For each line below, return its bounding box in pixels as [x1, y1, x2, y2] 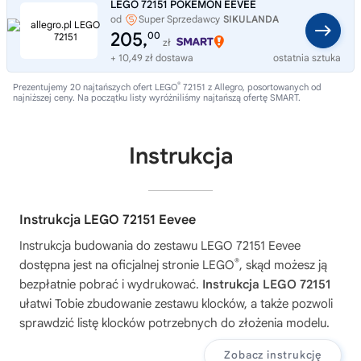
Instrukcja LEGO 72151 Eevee [19, 211, 196, 228]
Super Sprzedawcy [139, 12, 220, 25]
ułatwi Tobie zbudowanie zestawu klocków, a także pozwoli [19, 296, 333, 311]
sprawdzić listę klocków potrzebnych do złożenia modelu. [19, 315, 330, 330]
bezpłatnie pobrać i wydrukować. [19, 276, 202, 292]
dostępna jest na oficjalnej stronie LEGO [19, 257, 234, 272]
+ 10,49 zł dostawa [110, 51, 193, 64]
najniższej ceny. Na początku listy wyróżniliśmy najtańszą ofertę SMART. [13, 91, 301, 103]
